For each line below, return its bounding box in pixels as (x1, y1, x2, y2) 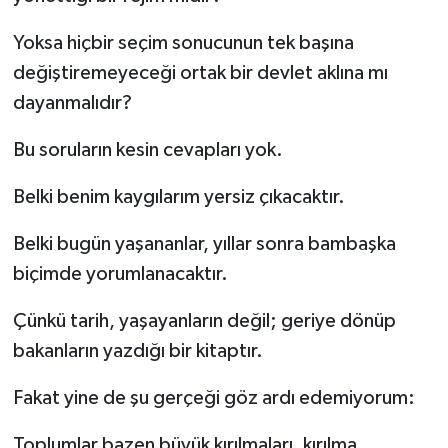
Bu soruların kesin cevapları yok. (12, 140, 283, 161)
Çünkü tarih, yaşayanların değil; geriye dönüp (12, 311, 396, 332)
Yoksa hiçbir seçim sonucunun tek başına (12, 33, 354, 54)
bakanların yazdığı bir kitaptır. (12, 341, 263, 362)
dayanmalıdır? (12, 93, 132, 114)
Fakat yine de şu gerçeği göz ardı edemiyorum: (12, 388, 415, 409)
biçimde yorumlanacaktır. (12, 264, 228, 285)
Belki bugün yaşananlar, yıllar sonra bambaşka (12, 234, 396, 255)
